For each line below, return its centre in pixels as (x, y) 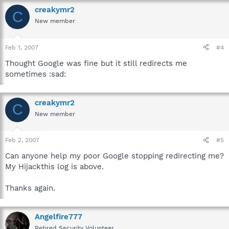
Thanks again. (30, 188)
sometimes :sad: (36, 74)
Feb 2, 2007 (22, 140)
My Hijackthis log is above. (54, 167)
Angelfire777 (59, 217)
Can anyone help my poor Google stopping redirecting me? (114, 156)
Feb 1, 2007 (22, 47)
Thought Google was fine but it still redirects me (96, 63)
